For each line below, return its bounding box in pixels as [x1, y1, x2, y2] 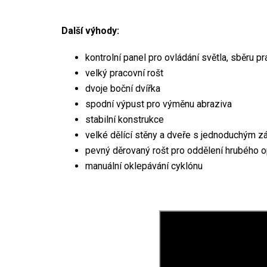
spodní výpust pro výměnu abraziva [85, 98, 232, 110]
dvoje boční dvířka [85, 82, 160, 94]
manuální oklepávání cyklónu [85, 160, 203, 172]
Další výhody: [61, 24, 119, 36]
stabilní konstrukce [85, 113, 164, 125]
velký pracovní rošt [85, 67, 163, 79]
